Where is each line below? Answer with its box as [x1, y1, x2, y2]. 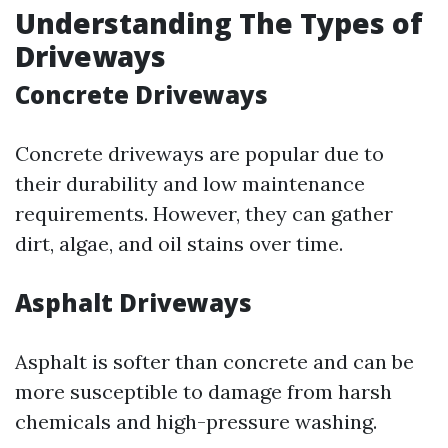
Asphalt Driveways [15, 286, 252, 319]
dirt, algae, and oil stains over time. [15, 231, 343, 256]
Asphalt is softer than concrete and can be [15, 349, 414, 374]
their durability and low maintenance [15, 171, 365, 196]
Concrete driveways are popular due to [15, 141, 384, 166]
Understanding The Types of [15, 4, 423, 42]
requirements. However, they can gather [15, 201, 393, 226]
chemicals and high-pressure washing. [15, 409, 377, 434]
